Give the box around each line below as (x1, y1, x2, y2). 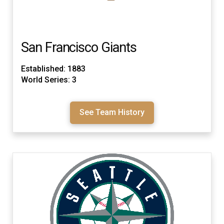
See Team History (79, 107, 144, 117)
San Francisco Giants (21, 39, 136, 55)
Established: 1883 (21, 64, 85, 74)
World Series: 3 (21, 75, 76, 85)
